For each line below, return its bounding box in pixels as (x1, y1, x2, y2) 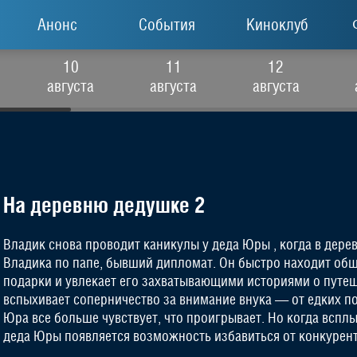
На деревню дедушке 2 (3, 192, 206, 218)
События (139, 15, 196, 34)
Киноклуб (245, 15, 308, 34)
